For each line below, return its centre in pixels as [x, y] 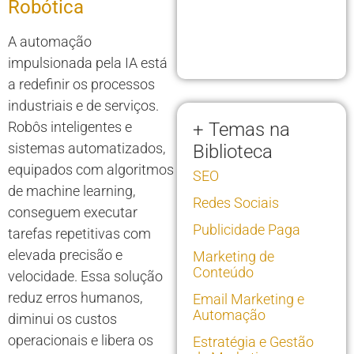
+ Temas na [241, 130]
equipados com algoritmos [91, 170]
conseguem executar [73, 213]
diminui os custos [62, 319]
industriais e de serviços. [83, 106]
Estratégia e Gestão [253, 342]
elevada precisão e [65, 255]
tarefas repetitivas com [79, 234]
